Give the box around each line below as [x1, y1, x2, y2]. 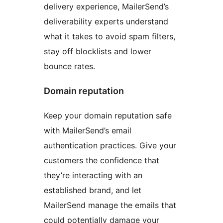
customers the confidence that [44, 155, 159, 166]
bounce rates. [44, 61, 95, 72]
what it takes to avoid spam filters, [44, 31, 175, 42]
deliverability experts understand [44, 16, 168, 27]
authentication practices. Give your [44, 140, 176, 151]
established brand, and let [44, 185, 141, 196]
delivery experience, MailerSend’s [44, 1, 169, 12]
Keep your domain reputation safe [44, 111, 172, 121]
